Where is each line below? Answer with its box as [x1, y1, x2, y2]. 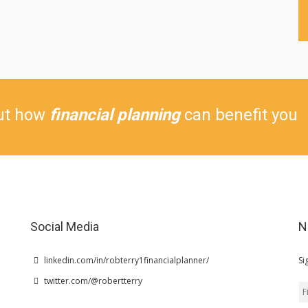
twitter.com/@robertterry [41, 275, 142, 287]
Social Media [30, 219, 99, 234]
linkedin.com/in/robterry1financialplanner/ [41, 254, 209, 266]
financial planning [49, 105, 180, 124]
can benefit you [179, 105, 298, 124]
